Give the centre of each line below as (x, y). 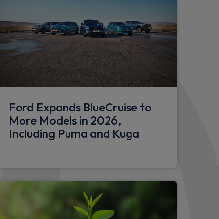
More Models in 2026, (65, 120)
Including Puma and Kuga (74, 134)
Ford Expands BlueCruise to (80, 107)
